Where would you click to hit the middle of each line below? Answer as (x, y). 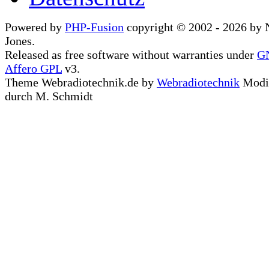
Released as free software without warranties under (131, 55)
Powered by (35, 27)
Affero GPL (33, 68)
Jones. (20, 41)
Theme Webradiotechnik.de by (81, 82)
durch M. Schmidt (49, 96)
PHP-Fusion (94, 27)
